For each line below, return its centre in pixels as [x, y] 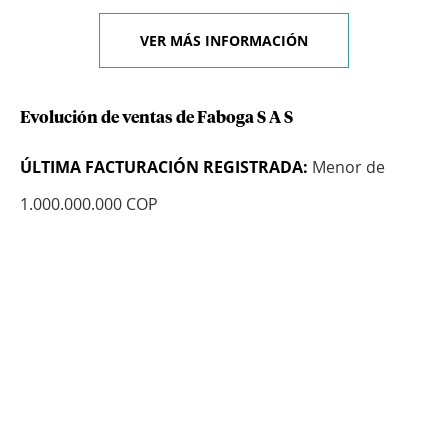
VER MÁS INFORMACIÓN [224, 41]
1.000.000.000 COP [89, 204]
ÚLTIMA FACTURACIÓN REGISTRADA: [164, 167]
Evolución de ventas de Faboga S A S [156, 118]
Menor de [346, 167]
